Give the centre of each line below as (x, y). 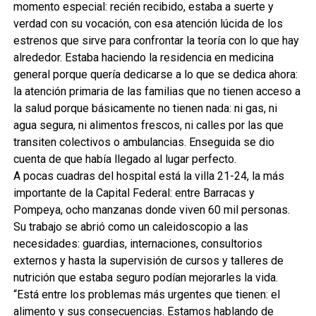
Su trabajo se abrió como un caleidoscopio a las (130, 226)
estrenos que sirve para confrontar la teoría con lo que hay (156, 40)
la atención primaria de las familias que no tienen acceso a (157, 91)
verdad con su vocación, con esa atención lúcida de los (148, 23)
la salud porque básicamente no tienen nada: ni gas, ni (145, 108)
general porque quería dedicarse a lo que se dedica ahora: (155, 74)
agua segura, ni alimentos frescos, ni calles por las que (148, 125)
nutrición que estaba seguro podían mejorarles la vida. (145, 277)
